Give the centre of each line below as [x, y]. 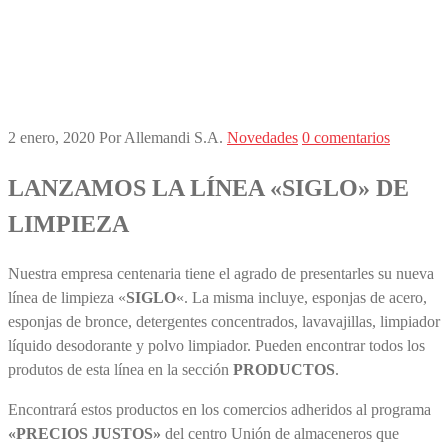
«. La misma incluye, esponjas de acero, [301, 297]
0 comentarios [346, 137]
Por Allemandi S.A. [161, 137]
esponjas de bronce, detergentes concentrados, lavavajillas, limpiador [224, 321]
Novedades [262, 137]
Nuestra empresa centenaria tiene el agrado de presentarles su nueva [221, 273]
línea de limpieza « [67, 297]
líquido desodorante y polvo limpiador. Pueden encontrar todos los [216, 345]
